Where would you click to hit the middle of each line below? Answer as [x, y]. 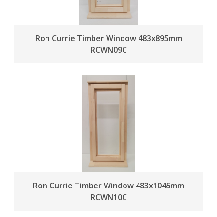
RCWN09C [108, 50]
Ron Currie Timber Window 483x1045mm [108, 186]
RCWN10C [108, 197]
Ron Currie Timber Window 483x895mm [108, 39]
